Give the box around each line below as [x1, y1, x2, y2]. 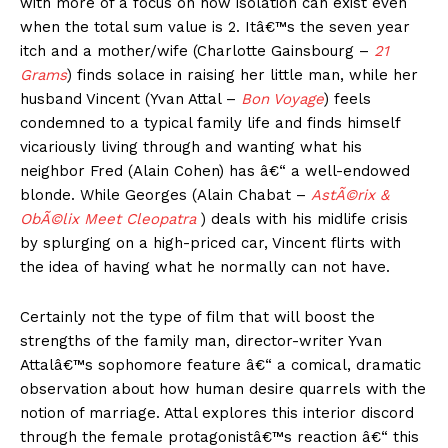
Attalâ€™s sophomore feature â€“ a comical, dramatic [20, 356, 421, 375]
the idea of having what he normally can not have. [20, 258, 390, 277]
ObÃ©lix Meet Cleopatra [20, 210, 201, 229]
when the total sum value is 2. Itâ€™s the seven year [20, 18, 410, 37]
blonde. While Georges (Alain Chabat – [20, 186, 311, 205]
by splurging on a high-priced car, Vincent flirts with [20, 234, 401, 253]
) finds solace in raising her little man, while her [67, 66, 418, 85]
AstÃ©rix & [311, 186, 389, 205]
